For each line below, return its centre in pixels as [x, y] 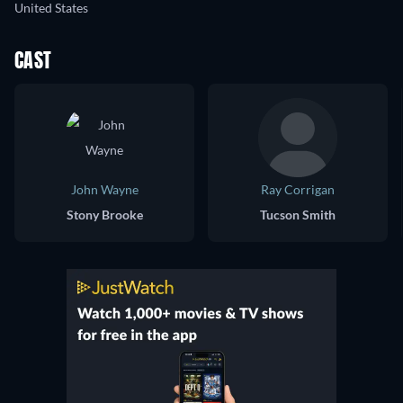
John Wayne [104, 190]
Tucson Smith [298, 215]
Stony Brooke [104, 215]
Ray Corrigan [298, 190]
